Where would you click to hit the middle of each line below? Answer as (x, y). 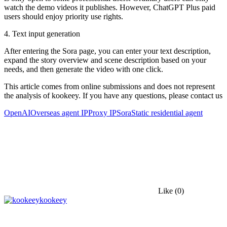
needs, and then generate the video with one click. (84, 69)
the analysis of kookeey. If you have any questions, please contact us (113, 95)
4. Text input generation (42, 33)
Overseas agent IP (59, 112)
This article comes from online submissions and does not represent (109, 86)
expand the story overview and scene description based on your (105, 60)
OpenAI (17, 112)
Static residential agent (167, 112)
